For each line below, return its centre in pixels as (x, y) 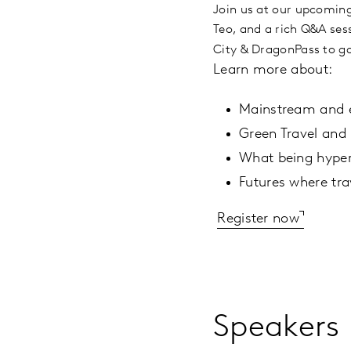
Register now (258, 219)
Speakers (277, 329)
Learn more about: (273, 71)
